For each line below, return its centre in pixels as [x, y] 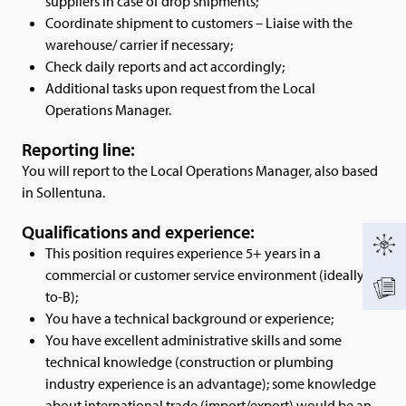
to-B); [62, 297]
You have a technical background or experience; [189, 319]
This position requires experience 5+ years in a [183, 253]
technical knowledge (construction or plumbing [189, 362]
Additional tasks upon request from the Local [180, 88]
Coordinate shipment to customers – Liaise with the [199, 23]
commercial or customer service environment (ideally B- [213, 275]
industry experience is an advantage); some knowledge [211, 384]
